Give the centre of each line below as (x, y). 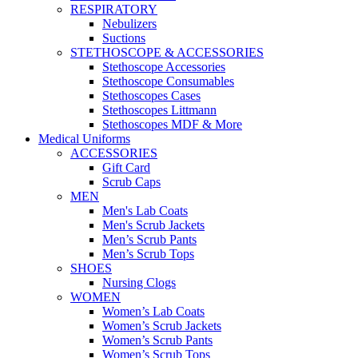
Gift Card (126, 167)
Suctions (124, 38)
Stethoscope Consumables (168, 81)
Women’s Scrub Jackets (162, 326)
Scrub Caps (131, 182)
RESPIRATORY (114, 9)
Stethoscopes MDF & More (172, 124)
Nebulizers (129, 24)
